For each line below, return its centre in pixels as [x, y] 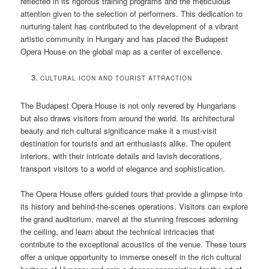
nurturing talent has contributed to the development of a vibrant [130, 26]
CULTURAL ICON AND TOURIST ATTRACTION [116, 78]
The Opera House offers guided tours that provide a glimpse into [132, 193]
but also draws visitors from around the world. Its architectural [128, 118]
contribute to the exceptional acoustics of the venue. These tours [134, 244]
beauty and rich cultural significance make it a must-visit [119, 130]
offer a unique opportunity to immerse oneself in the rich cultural [131, 256]
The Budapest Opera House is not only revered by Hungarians [128, 105]
